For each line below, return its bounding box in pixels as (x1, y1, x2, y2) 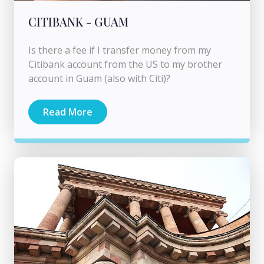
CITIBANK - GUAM (28, 13, 128, 29)
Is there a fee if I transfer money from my (28, 43, 211, 57)
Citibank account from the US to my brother (28, 57, 222, 71)
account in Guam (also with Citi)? (28, 71, 170, 85)
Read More (43, 105, 93, 118)
